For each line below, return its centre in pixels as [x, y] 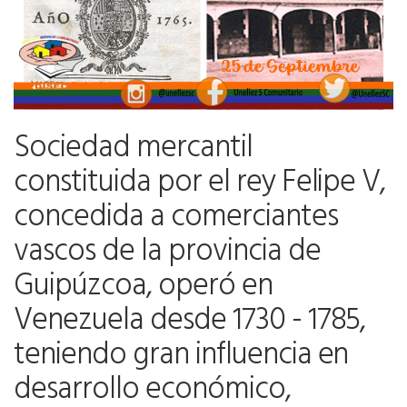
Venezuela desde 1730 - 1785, [190, 318]
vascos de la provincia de [167, 248]
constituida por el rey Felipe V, [200, 179]
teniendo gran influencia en [181, 352]
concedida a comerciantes [176, 214]
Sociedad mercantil [133, 145]
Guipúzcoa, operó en [143, 283]
